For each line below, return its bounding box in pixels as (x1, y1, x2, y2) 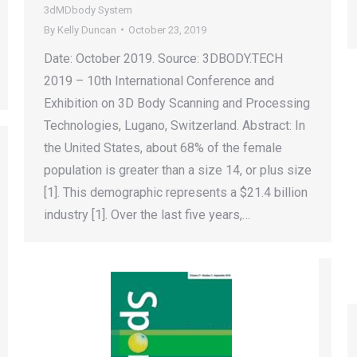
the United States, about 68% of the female (44, 139, 282, 155)
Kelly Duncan (57, 23, 116, 36)
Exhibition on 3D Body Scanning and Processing (44, 95, 310, 111)
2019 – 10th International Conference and (44, 73, 274, 88)
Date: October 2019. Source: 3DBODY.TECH (44, 50, 283, 66)
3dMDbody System (44, 3, 132, 16)
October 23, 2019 (128, 23, 206, 36)
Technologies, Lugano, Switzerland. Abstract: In (44, 117, 305, 133)
